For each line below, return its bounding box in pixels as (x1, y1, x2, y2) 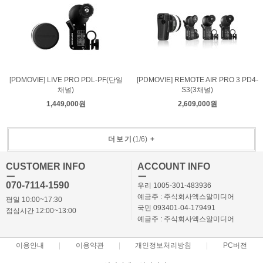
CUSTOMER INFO (6, 161, 85, 171)
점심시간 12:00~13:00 (6, 207, 76, 215)
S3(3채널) (181, 86, 213, 94)
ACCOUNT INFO (137, 161, 210, 171)
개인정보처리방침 (135, 242, 192, 249)
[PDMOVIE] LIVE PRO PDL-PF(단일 (9, 76, 123, 84)
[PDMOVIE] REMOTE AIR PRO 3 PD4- (136, 76, 258, 84)
